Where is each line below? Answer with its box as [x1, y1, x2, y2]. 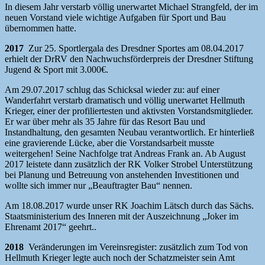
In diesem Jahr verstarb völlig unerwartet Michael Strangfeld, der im [5, 2, 258, 12]
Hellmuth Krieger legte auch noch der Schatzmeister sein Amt [5, 253, 235, 263]
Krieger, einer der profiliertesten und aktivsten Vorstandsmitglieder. [5, 106, 253, 117]
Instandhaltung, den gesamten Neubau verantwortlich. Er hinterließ [5, 127, 254, 138]
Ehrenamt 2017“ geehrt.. [5, 222, 96, 232]
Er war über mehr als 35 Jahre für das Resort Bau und [5, 117, 205, 127]
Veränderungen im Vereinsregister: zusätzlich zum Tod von [28, 242, 248, 253]
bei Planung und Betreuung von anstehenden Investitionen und [5, 170, 239, 180]
